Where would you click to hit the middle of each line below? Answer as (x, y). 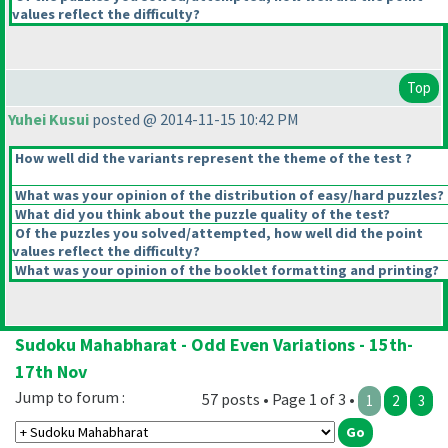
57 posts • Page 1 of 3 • (280, 399)
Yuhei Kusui (48, 119)
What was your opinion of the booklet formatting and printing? (225, 270)
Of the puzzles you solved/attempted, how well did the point (217, 233)
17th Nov (51, 372)
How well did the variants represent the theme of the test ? (212, 158)
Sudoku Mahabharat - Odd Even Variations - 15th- (214, 345)
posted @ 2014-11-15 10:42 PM (194, 119)
